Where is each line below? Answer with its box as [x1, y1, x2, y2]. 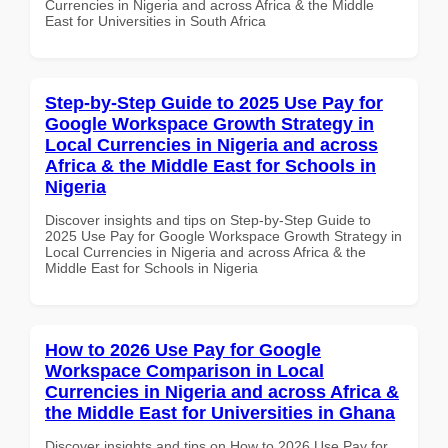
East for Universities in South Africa [45, 12, 266, 29]
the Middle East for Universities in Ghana [45, 402, 395, 423]
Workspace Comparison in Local [45, 360, 324, 381]
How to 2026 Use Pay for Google [45, 339, 321, 360]
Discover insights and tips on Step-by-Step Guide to [45, 211, 371, 228]
